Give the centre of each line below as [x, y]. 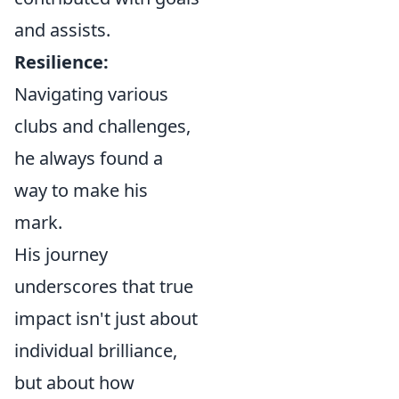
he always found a [89, 158]
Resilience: [61, 62]
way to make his [81, 190]
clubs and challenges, [102, 126]
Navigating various [91, 94]
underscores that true [104, 286]
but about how [74, 383]
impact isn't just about [106, 318]
